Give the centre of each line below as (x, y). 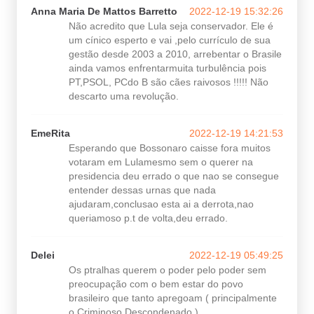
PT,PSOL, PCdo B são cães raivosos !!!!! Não (169, 82)
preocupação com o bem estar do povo (156, 284)
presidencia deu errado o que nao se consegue (174, 176)
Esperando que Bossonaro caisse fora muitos (170, 148)
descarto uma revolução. (124, 96)
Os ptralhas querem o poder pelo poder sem (168, 270)
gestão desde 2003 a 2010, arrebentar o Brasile (175, 54)
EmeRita (50, 134)
